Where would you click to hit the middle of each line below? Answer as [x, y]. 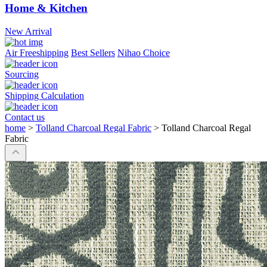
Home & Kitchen [46, 8]
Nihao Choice [144, 53]
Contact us [25, 117]
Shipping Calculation [44, 96]
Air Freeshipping [37, 53]
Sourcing [22, 74]
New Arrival [28, 32]
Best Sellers [93, 53]
